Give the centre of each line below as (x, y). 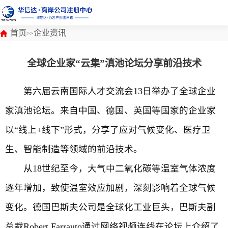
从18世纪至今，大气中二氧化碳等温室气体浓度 (110, 168)
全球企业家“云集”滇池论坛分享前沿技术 (114, 63)
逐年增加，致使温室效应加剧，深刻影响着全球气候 (110, 188)
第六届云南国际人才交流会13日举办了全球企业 (110, 91)
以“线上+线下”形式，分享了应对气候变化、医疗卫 (108, 130)
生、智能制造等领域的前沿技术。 (74, 149)
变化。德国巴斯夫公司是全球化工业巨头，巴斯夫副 (110, 207)
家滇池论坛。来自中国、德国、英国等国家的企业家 (110, 110)
